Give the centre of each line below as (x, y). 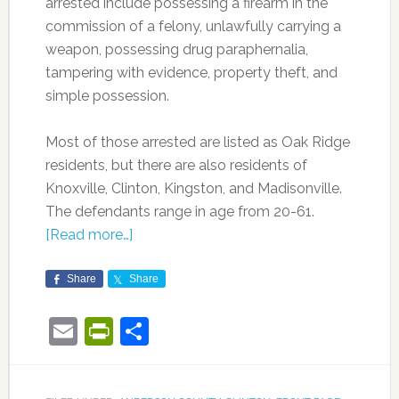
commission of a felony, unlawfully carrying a (193, 26)
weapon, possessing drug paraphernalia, (176, 49)
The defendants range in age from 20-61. (179, 212)
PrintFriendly (195, 331)
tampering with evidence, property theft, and (191, 73)
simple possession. (107, 96)
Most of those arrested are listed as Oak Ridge (197, 142)
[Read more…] (89, 235)
